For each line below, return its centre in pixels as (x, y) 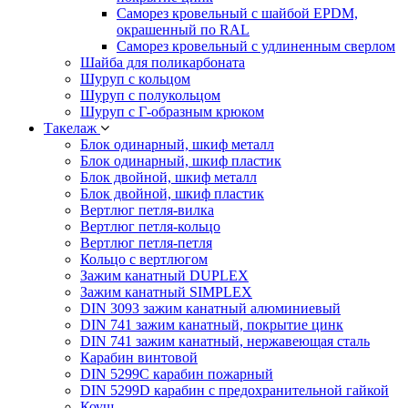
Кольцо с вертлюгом (144, 260)
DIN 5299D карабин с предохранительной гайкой (235, 391)
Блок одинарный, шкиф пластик (181, 161)
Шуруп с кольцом (135, 79)
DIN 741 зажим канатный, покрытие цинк (212, 325)
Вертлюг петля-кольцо (150, 227)
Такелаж (72, 128)
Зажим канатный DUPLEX (164, 276)
